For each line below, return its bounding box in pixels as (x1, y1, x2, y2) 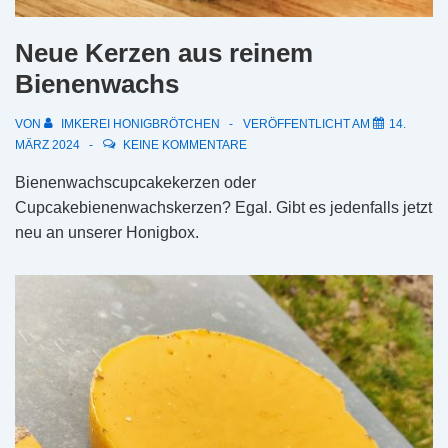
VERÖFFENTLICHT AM (243, 116, 373, 131)
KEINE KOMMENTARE (123, 137, 247, 152)
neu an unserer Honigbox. (15, 223, 199, 241)
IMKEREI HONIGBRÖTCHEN (61, 116, 220, 131)
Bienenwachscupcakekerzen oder (15, 173, 256, 191)
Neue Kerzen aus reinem (15, 37, 313, 68)
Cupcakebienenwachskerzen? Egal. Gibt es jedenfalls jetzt (15, 198, 432, 216)
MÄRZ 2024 (15, 137, 80, 152)
